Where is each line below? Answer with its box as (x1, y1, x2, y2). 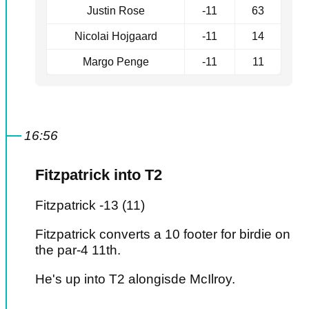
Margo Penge (82, 56, 149, 68)
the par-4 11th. (35, 243, 121, 258)
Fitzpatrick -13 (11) (35, 198, 145, 213)
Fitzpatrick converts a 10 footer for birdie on (35, 227, 290, 242)
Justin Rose (86, 5, 145, 17)
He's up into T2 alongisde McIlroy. (35, 272, 239, 287)
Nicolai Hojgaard (74, 30, 157, 43)
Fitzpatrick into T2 (35, 166, 162, 184)
